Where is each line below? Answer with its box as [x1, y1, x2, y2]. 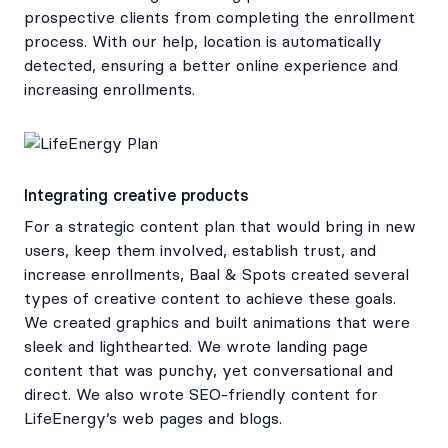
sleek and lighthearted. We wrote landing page [24, 337, 368, 357]
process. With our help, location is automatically [24, 32, 382, 52]
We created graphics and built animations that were [24, 313, 410, 333]
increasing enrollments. [24, 80, 195, 100]
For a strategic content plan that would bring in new [24, 217, 416, 237]
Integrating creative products [24, 186, 249, 206]
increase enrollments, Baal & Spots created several [24, 265, 409, 285]
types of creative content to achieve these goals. [24, 289, 396, 309]
